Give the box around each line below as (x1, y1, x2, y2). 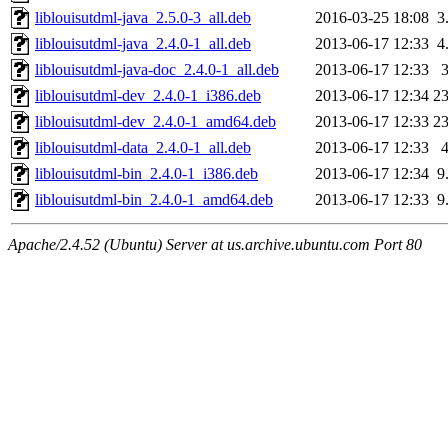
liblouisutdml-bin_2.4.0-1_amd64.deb (35, 191, 273, 209)
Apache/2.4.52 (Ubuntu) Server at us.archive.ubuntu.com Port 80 (8, 236, 422, 254)
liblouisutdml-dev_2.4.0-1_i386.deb (35, 87, 261, 105)
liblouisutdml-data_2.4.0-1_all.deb (35, 139, 251, 157)
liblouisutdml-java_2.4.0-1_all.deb (35, 35, 251, 53)
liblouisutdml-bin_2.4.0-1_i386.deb (35, 165, 258, 183)
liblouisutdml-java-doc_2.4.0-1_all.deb (35, 61, 279, 79)
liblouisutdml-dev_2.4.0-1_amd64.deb (35, 113, 276, 131)
